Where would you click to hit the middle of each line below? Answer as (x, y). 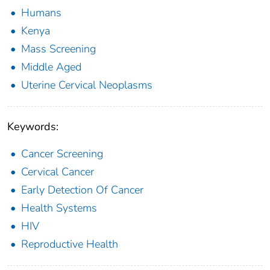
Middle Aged (51, 67)
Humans (41, 12)
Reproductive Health (70, 244)
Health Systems (59, 208)
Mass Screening (58, 49)
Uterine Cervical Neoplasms (87, 85)
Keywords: (33, 126)
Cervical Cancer (58, 171)
